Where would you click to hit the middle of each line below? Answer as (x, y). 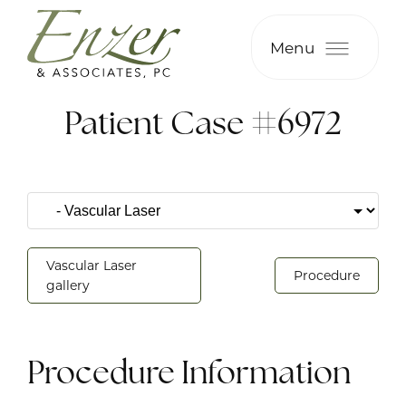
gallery (68, 285)
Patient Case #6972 (203, 123)
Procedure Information (189, 372)
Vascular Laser (92, 265)
